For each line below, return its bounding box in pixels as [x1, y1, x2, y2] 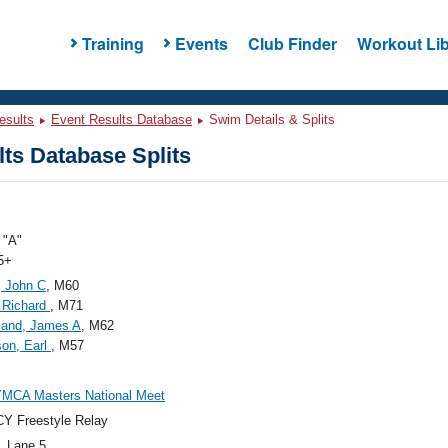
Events [174, 31, 228, 55]
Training [81, 31, 144, 55]
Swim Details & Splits [205, 112, 335, 127]
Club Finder [247, 31, 337, 55]
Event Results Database [51, 112, 192, 127]
